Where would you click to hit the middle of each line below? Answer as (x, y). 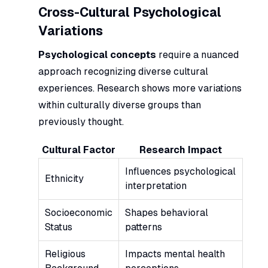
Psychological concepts (97, 54)
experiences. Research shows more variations (140, 88)
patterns (144, 227)
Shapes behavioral (167, 212)
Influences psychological (180, 171)
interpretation (156, 185)
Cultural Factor (78, 150)
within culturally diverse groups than (120, 105)
